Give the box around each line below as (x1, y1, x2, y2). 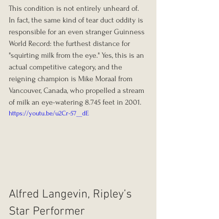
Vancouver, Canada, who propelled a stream (9, 86, 146, 95)
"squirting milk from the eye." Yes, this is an (9, 50, 146, 60)
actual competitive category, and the (9, 62, 124, 71)
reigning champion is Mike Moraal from (9, 74, 134, 83)
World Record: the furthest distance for (9, 39, 132, 48)
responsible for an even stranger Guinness (9, 27, 147, 36)
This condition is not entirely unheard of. (9, 3, 141, 13)
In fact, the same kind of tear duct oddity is (9, 15, 145, 24)
